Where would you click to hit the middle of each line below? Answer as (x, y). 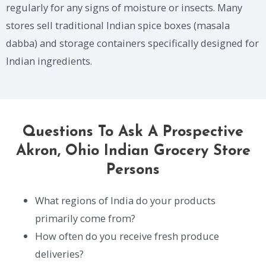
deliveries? (60, 254)
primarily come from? (85, 218)
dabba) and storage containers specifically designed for (132, 43)
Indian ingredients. (49, 61)
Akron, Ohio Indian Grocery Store (133, 151)
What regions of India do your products (126, 200)
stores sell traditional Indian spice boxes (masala (118, 26)
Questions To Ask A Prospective (133, 132)
